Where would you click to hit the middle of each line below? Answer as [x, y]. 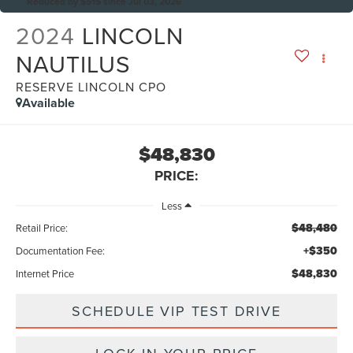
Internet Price [45, 274]
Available [49, 103]
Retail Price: [42, 228]
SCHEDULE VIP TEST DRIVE [176, 311]
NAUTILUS [74, 64]
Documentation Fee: [61, 251]
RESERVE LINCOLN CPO [91, 87]
